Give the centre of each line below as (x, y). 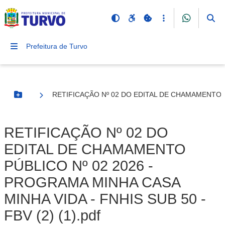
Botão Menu (38, 99)
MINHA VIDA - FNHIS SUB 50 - (105, 199)
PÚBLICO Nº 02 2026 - (79, 166)
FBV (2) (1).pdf (52, 215)
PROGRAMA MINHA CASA (92, 182)
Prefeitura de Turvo (57, 46)
